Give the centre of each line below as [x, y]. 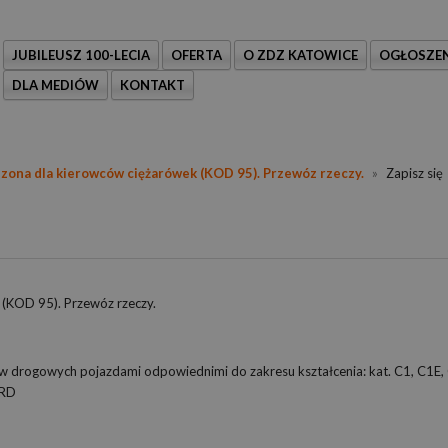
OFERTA [196, 55]
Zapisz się [413, 173]
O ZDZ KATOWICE [300, 55]
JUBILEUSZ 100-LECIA [81, 55]
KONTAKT [152, 85]
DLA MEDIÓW [55, 85]
